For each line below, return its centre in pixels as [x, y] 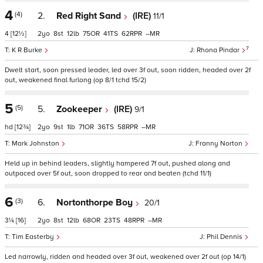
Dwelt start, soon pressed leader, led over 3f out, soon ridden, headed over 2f [128, 70]
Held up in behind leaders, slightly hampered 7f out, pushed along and [117, 163]
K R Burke [28, 50]
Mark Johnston [36, 144]
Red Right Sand [90, 16]
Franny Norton [220, 144]
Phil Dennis [225, 237]
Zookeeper [80, 109]
